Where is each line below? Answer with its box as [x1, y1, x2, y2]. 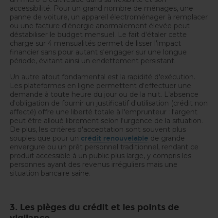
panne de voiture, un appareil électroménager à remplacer [10, 13, 208, 22]
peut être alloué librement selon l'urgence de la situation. [10, 116, 203, 126]
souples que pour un [10, 134, 81, 143]
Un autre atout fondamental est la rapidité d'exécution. [10, 73, 195, 82]
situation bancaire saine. [10, 169, 91, 178]
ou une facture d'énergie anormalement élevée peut [10, 21, 190, 31]
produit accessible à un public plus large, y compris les [10, 151, 191, 161]
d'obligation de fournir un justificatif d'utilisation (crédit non [10, 99, 208, 108]
